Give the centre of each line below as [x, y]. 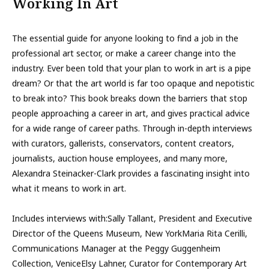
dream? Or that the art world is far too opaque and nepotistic [133, 83]
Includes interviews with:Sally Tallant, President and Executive [132, 218]
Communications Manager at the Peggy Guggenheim [116, 248]
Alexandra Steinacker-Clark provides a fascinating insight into [131, 173]
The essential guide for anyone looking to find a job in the [125, 38]
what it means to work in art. [69, 188]
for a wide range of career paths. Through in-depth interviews [132, 128]
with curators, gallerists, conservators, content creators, [123, 143]
